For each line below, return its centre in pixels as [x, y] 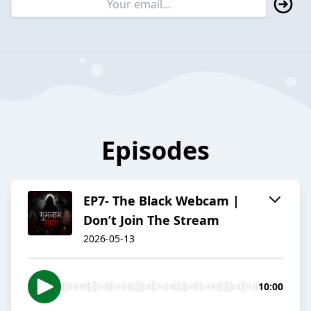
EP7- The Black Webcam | [161, 201]
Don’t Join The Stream [151, 220]
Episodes [155, 151]
